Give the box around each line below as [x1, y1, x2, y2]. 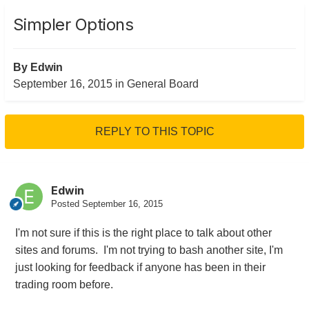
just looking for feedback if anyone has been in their [14, 261, 266, 274]
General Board [126, 78, 199, 90]
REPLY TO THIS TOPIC [94, 126, 215, 138]
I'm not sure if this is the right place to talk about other [14, 227, 272, 239]
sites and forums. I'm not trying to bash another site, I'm [14, 244, 283, 257]
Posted [50, 199, 82, 210]
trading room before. [14, 279, 113, 291]
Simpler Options [12, 14, 134, 35]
